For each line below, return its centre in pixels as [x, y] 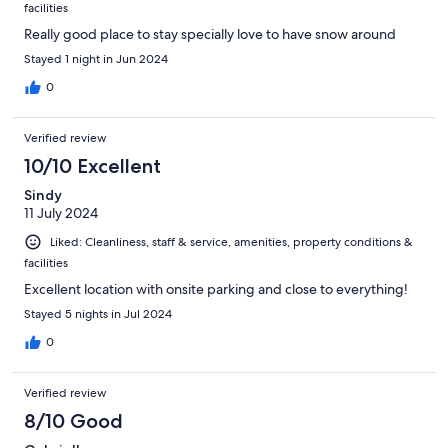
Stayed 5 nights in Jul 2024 [98, 313]
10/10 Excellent [92, 165]
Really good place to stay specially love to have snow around [210, 33]
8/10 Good [73, 420]
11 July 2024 [61, 212]
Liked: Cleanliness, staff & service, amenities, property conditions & [231, 241]
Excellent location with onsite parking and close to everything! [216, 288]
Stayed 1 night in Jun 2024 [96, 58]
